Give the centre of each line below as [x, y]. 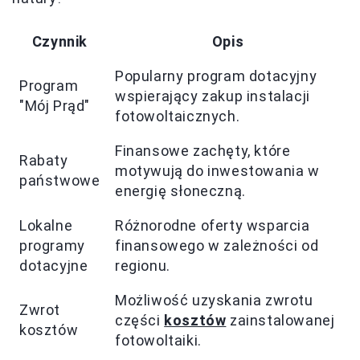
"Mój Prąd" [55, 105]
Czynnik [60, 41]
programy [52, 245]
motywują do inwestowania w [217, 170]
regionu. [143, 265]
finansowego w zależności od [217, 245]
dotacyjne [54, 265]
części [140, 320]
